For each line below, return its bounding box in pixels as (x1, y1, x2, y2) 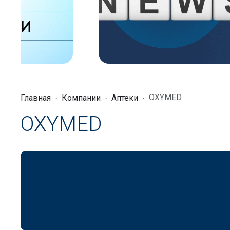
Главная (21, 93, 51, 103)
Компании (62, 93, 101, 103)
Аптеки (111, 93, 138, 103)
